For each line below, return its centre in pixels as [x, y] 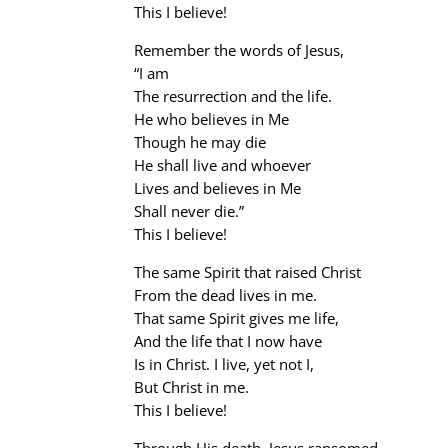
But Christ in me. [192, 387]
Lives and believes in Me [218, 188]
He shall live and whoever [223, 165]
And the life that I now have [228, 341]
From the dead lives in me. [226, 295]
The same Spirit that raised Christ [248, 272]
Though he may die [200, 142]
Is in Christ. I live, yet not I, [224, 364]
